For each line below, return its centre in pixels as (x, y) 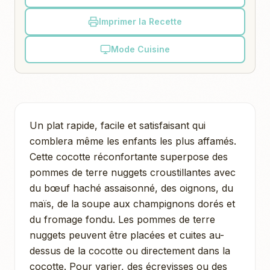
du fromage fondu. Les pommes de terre (122, 219)
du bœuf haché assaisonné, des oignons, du (131, 188)
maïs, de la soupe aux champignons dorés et (132, 203)
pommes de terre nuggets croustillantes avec (133, 172)
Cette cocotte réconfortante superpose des (129, 156)
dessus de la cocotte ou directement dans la (130, 250)
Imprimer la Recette (140, 21)
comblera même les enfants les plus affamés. (133, 141)
